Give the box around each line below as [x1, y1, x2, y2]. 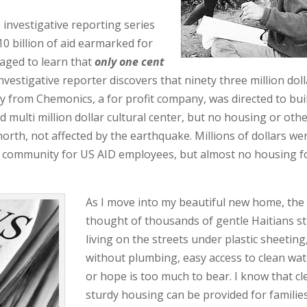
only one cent [95, 54, 165, 69]
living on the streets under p [86, 232, 232, 247]
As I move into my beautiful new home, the [86, 195, 305, 210]
